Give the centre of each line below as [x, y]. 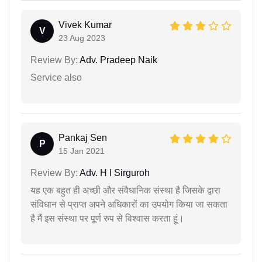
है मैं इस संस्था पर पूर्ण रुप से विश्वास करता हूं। [107, 219]
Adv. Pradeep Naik [118, 60]
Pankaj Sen [83, 138]
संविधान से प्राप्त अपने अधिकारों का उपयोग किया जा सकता [129, 205]
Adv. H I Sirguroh [114, 173]
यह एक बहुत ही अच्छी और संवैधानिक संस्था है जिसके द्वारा [125, 191]
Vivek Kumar [85, 25]
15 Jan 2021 [82, 151]
